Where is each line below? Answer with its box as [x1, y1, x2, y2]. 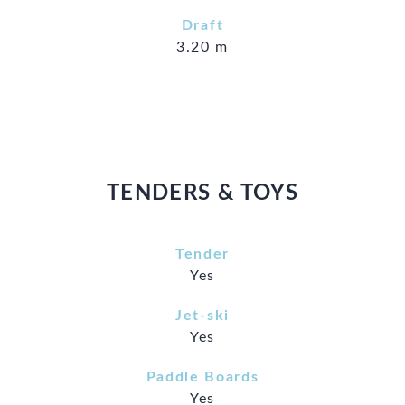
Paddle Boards [146, 369, 259, 384]
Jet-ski [175, 307, 230, 323]
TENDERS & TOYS [106, 182, 299, 204]
